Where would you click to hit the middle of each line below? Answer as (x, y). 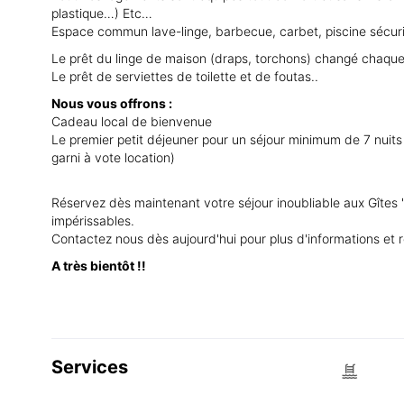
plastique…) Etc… (102, 14)
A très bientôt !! (99, 266)
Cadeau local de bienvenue (132, 122)
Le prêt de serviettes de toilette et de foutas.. (187, 77)
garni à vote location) (113, 158)
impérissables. (93, 221)
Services (90, 367)
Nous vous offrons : (112, 104)
